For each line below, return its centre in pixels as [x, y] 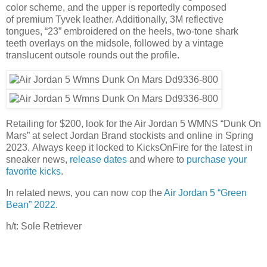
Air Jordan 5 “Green [205, 193]
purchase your [217, 160]
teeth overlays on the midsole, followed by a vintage [115, 43]
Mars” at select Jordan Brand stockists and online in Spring [130, 136]
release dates [98, 160]
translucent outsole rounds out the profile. [93, 55]
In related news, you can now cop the [85, 193]
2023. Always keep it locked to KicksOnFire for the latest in [129, 148]
